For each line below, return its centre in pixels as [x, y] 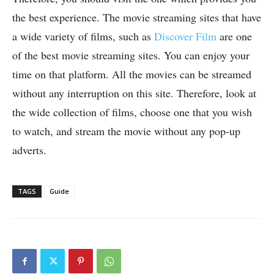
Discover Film [185, 36]
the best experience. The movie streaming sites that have [137, 17]
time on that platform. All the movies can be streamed [132, 74]
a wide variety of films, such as [83, 36]
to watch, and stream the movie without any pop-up [126, 131]
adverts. [29, 150]
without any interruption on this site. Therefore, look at [134, 93]
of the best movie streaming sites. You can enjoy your [131, 55]
